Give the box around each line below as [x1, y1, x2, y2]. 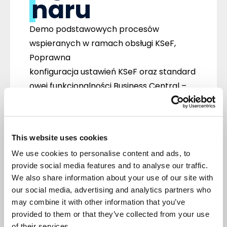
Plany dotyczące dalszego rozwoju [29, 108, 166, 120]
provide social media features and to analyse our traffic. [12, 161, 208, 170]
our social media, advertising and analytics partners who [12, 185, 211, 194]
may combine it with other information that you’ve [12, 198, 185, 206]
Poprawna [29, 51, 70, 63]
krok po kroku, [29, 94, 88, 106]
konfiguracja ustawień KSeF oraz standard [29, 65, 196, 78]
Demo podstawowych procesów [29, 23, 159, 35]
